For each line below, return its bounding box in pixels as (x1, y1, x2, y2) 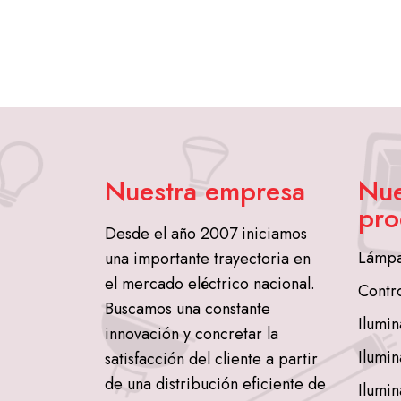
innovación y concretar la (105, 322, 278, 346)
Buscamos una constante (105, 297, 270, 320)
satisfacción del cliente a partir (105, 347, 318, 371)
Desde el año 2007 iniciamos (105, 222, 307, 245)
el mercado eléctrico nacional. (105, 272, 315, 295)
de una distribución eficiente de (105, 372, 326, 396)
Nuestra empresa (105, 172, 305, 210)
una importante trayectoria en (105, 247, 311, 270)
